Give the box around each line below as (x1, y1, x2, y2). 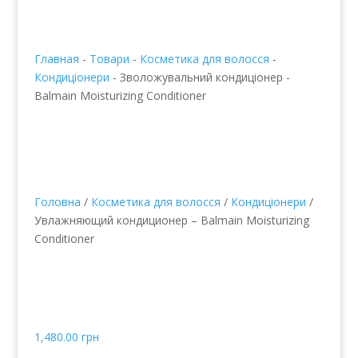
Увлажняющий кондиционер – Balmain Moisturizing (34, 212, 309, 228)
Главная (34, 50, 79, 66)
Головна (34, 193, 81, 209)
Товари (89, 50, 129, 66)
